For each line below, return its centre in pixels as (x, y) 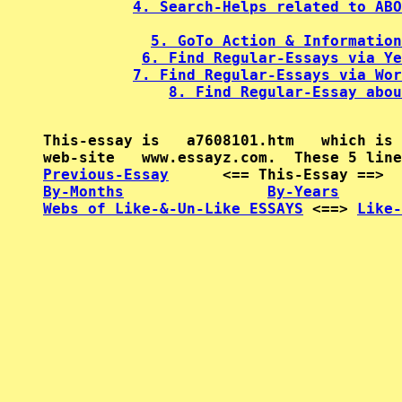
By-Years (303, 192)
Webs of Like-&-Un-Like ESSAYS (173, 209)
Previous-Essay (106, 175)
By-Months (83, 192)
